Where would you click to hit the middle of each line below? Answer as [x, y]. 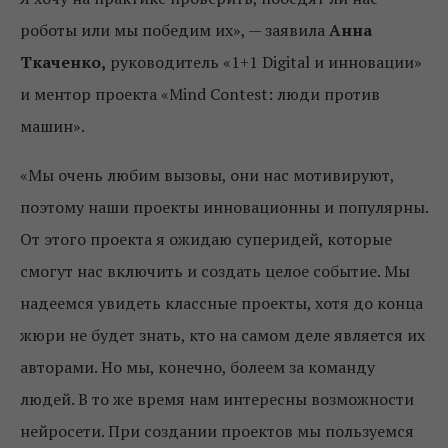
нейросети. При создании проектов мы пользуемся [217, 430]
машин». [52, 125]
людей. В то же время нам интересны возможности [217, 398]
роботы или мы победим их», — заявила [174, 29]
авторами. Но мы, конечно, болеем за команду [197, 366]
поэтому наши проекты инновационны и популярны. [224, 206]
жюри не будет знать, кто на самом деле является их [222, 334]
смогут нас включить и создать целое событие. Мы [215, 270]
